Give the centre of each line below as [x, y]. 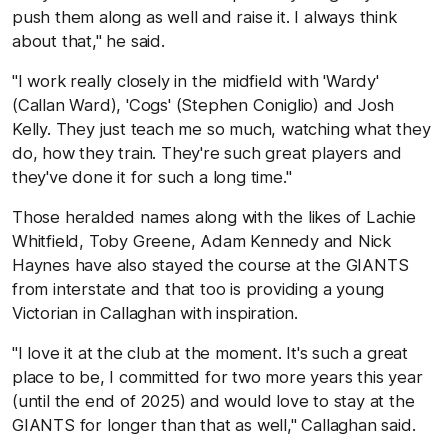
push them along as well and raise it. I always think [204, 16]
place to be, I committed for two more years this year [217, 376]
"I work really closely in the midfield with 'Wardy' [195, 80]
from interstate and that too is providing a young [198, 288]
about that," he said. [88, 40]
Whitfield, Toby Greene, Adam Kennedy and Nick [201, 240]
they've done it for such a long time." [152, 176]
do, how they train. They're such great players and [207, 152]
